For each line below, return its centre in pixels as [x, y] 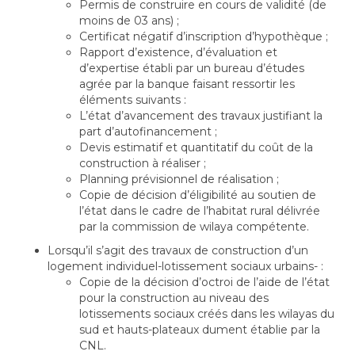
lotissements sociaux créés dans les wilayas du [207, 314]
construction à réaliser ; [143, 163]
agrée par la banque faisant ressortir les [187, 84]
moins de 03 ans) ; [129, 21]
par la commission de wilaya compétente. [194, 227]
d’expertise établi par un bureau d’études [192, 68]
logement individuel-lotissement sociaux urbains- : [185, 266]
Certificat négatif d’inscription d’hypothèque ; [204, 36]
